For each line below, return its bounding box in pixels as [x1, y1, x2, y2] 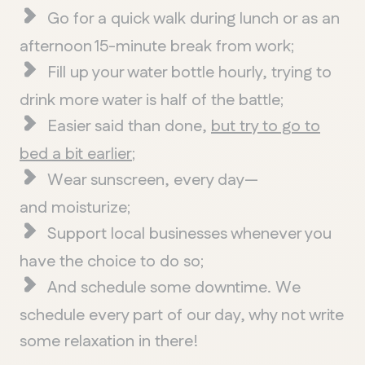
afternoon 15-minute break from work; [20, 34, 294, 58]
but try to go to [211, 114, 320, 138]
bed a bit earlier [20, 142, 132, 165]
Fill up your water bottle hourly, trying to [47, 60, 332, 84]
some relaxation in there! [20, 329, 199, 353]
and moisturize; [20, 196, 130, 219]
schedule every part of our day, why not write [20, 303, 344, 327]
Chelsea [131, 224, 234, 265]
